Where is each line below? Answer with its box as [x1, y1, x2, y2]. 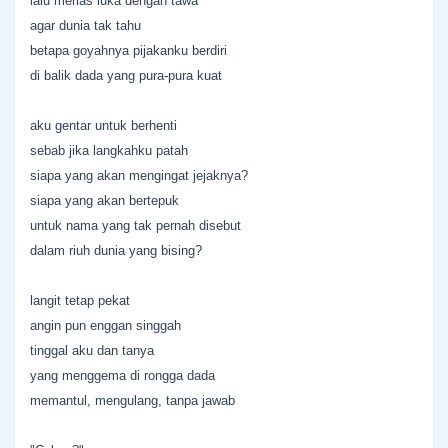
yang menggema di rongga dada [30, 368, 215, 383]
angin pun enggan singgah [30, 318, 181, 333]
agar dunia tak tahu [30, 18, 141, 33]
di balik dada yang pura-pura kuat [30, 68, 222, 83]
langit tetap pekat [30, 293, 130, 308]
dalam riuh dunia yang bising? [30, 243, 202, 258]
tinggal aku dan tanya [30, 343, 154, 358]
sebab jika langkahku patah [30, 143, 188, 158]
